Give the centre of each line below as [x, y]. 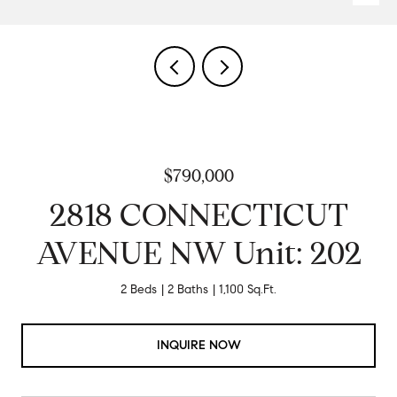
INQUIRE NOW [198, 345]
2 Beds [139, 289]
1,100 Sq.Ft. [248, 289]
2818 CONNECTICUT [198, 215]
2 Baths [188, 289]
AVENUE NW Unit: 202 [198, 253]
